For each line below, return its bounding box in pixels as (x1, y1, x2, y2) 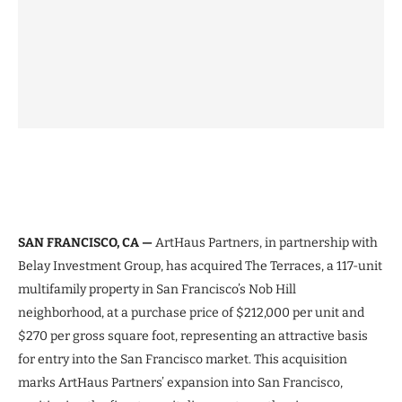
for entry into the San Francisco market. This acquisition (18, 351, 347, 367)
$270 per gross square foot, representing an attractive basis (18, 328, 368, 344)
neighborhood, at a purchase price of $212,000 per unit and (18, 304, 364, 320)
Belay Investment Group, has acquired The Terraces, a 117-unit (18, 258, 382, 274)
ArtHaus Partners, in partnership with (155, 234, 378, 250)
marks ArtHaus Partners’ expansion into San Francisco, (18, 374, 343, 390)
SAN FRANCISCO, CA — (18, 234, 155, 250)
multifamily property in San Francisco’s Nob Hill (18, 281, 296, 297)
